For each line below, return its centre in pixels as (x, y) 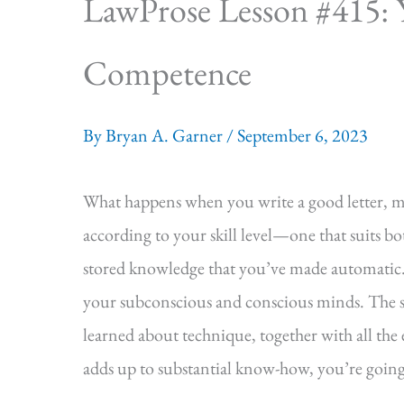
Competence (167, 73)
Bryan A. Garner (166, 136)
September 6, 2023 (303, 136)
